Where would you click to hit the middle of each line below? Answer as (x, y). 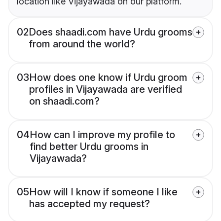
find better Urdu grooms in (89, 147)
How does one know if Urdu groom (108, 78)
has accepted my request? (90, 204)
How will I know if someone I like (103, 192)
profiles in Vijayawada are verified (106, 90)
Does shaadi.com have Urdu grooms (110, 32)
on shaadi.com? (64, 101)
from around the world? (82, 44)
